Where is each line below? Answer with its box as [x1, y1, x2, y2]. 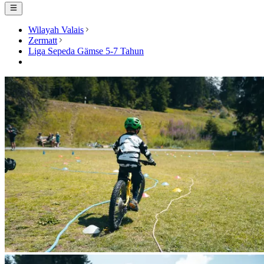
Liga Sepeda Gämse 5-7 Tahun [28, 45, 144, 56]
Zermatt [28, 35, 57, 45]
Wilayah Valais [28, 24, 84, 35]
